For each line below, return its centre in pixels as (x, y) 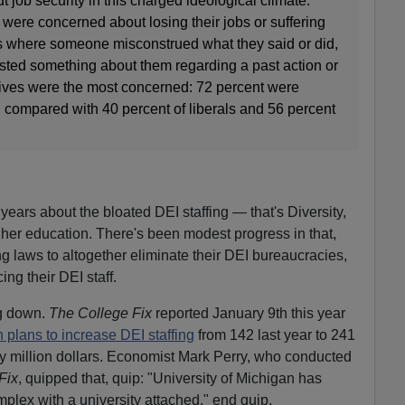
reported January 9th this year (248, 313)
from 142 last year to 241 (274, 334)
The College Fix (100, 313)
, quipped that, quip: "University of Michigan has (170, 378)
